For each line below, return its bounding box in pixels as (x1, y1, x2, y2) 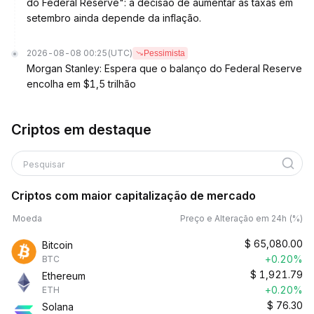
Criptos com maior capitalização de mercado (11, 189, 256, 203)
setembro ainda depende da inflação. (27, 12, 201, 24)
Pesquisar (23, 159, 64, 170)
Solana (42, 301, 74, 313)
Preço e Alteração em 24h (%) (180, 213, 303, 224)
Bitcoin (42, 239, 73, 251)
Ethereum (42, 270, 86, 282)
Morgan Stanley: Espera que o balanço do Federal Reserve (27, 62, 302, 74)
